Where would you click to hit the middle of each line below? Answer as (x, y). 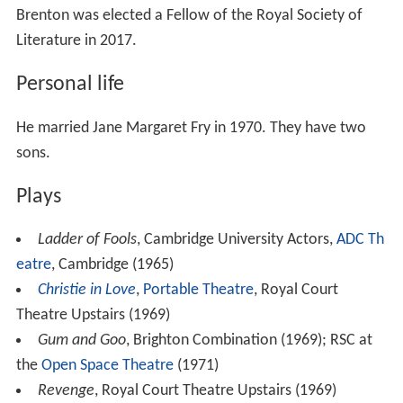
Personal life (70, 84)
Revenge (66, 391)
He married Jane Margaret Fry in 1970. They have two (191, 128)
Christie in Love (86, 291)
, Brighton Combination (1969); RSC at (249, 341)
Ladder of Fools (87, 240)
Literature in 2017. (76, 40)
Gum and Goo (81, 341)
